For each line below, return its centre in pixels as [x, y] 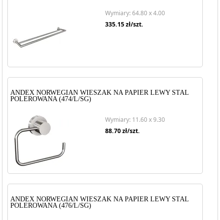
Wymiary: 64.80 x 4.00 [135, 13]
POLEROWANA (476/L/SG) [51, 206]
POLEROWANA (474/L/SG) [51, 99]
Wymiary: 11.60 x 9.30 [135, 120]
